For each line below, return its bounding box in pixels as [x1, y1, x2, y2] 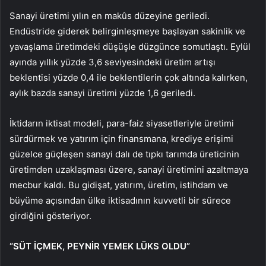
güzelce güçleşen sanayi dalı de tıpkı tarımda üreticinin [9, 148, 239, 160]
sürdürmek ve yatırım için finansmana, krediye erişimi [9, 133, 233, 145]
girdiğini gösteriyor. [9, 210, 91, 222]
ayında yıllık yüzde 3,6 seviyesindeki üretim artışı [9, 56, 216, 68]
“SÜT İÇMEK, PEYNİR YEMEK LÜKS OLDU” [9, 240, 190, 252]
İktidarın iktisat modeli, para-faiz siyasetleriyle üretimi [9, 118, 234, 129]
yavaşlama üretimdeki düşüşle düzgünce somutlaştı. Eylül [9, 41, 251, 53]
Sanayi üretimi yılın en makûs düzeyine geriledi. [9, 10, 210, 22]
